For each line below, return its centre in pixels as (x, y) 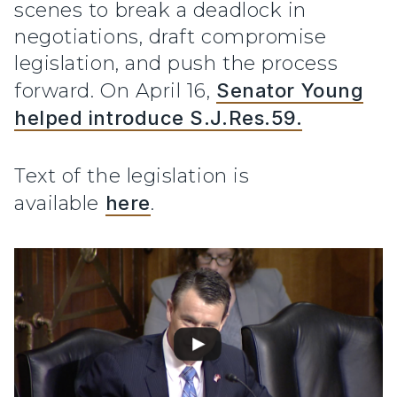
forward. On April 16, (116, 91)
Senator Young (290, 91)
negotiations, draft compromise (171, 37)
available (60, 204)
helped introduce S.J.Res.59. (159, 118)
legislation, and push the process (176, 64)
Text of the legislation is (132, 176)
